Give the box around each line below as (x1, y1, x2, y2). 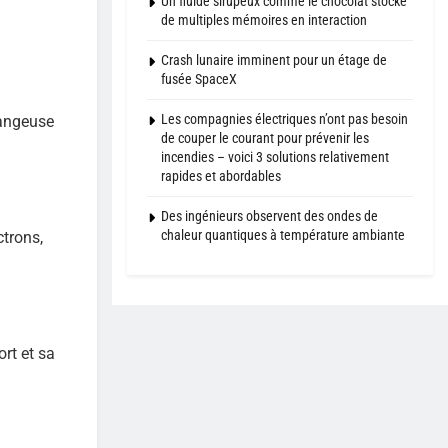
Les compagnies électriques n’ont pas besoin (161, 111, 408, 128)
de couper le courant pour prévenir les (161, 130, 369, 147)
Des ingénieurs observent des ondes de (161, 208, 378, 225)
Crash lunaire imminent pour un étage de (161, 52, 387, 69)
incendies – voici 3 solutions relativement (161, 149, 389, 166)
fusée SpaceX (161, 71, 237, 88)
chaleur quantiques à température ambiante (161, 227, 405, 244)
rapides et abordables (161, 168, 281, 185)
